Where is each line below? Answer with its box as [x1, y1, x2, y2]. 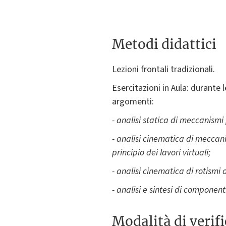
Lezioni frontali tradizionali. [112, 63, 215, 76]
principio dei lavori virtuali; [112, 146, 210, 159]
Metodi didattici [112, 36, 216, 53]
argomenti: [112, 95, 154, 108]
